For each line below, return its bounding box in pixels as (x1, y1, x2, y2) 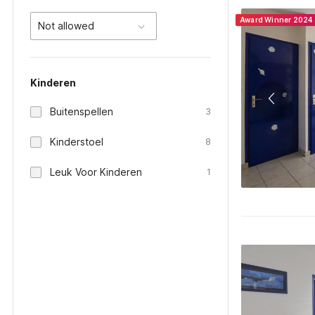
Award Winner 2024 (240, 15, 313, 24)
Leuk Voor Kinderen (50, 166, 142, 178)
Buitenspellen (50, 105, 113, 117)
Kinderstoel (50, 136, 103, 148)
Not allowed (38, 20, 94, 32)
